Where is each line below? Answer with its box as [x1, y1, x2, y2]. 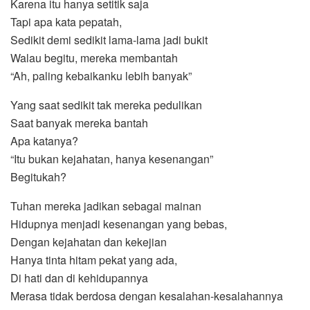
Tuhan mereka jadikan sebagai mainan [10, 197, 201, 214]
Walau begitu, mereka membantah [10, 49, 178, 66]
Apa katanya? [10, 132, 78, 149]
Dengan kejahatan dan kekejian [10, 233, 167, 250]
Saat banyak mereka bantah [10, 114, 148, 131]
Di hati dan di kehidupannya [10, 269, 148, 286]
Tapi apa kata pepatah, [10, 13, 122, 30]
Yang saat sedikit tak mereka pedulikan [10, 96, 202, 113]
